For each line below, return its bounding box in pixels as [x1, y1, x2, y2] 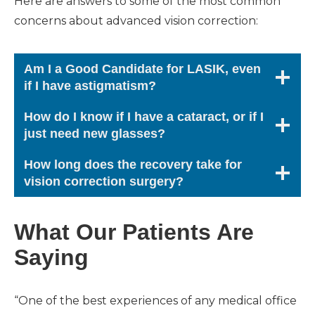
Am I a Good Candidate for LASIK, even [24, 62, 261, 76]
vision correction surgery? [24, 174, 184, 188]
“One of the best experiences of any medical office [14, 294, 297, 307]
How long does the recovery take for [24, 157, 242, 172]
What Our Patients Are [14, 219, 254, 245]
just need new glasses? [24, 127, 165, 141]
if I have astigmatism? [24, 79, 156, 93]
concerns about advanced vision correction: [14, 14, 261, 27]
